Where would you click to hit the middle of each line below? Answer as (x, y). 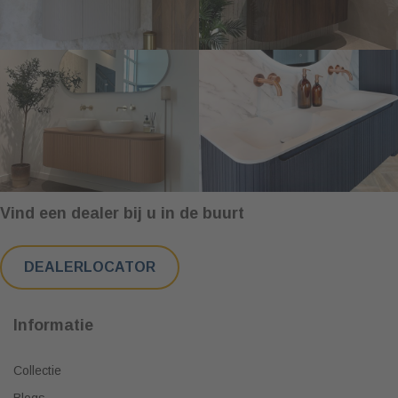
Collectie (37, 371)
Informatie (53, 326)
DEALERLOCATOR (90, 267)
